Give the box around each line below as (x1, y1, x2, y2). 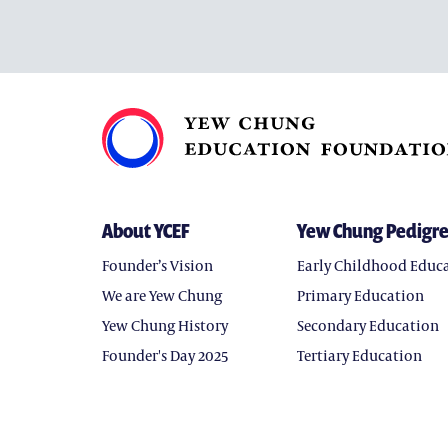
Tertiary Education (297, 345, 422, 365)
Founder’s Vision (102, 255, 213, 275)
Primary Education (297, 285, 424, 305)
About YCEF (102, 217, 189, 244)
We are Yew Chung (102, 285, 222, 305)
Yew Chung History (102, 315, 228, 335)
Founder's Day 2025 (102, 345, 229, 365)
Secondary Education (297, 315, 439, 335)
